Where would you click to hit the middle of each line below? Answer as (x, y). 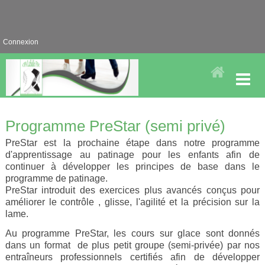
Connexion (21, 42)
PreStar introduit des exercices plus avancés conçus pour (132, 190)
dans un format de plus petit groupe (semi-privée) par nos (132, 245)
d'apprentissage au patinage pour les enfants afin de (132, 154)
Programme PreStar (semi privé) (121, 126)
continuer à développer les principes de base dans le (132, 166)
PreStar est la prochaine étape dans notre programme (132, 143)
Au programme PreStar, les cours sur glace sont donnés (132, 233)
